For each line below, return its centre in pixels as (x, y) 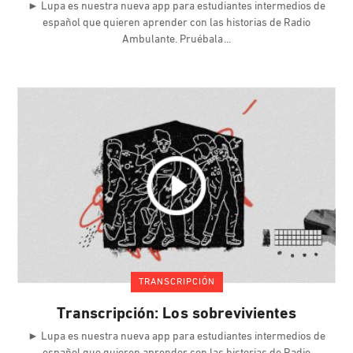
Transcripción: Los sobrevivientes (176, 314)
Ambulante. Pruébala (174, 40)
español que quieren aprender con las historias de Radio (176, 24)
